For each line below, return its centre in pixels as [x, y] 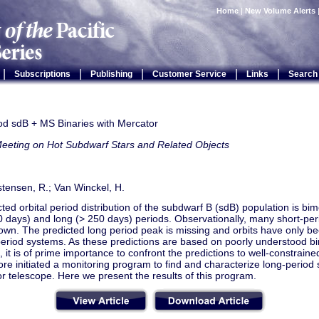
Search [303, 74]
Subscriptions [42, 74]
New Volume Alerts [280, 11]
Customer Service [189, 74]
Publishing [111, 74]
